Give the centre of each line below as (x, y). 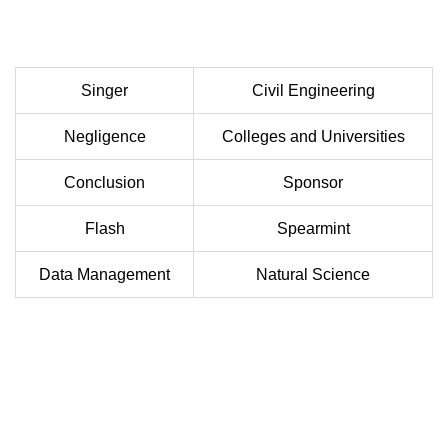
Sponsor (313, 183)
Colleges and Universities (313, 137)
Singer (104, 91)
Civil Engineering (313, 91)
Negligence (104, 137)
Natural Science (313, 275)
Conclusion (104, 183)
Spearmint (313, 229)
